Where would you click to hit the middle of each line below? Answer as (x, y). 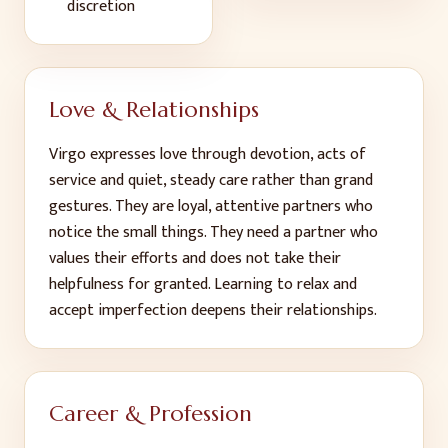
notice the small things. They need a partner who (213, 232)
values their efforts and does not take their (195, 258)
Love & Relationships (154, 109)
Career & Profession (150, 413)
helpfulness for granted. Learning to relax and (203, 284)
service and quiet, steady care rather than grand (211, 180)
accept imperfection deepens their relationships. (213, 310)
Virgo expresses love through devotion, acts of (207, 154)
